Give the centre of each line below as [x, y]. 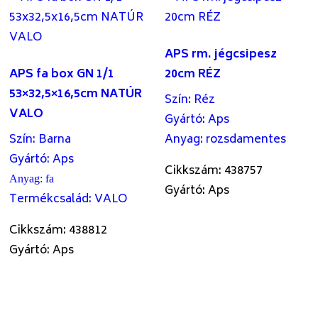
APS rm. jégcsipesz [221, 55]
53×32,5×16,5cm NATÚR [76, 95]
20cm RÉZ [193, 75]
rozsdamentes [246, 140]
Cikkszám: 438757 [214, 171]
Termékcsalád [49, 200]
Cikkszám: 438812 [59, 231]
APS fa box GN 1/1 [62, 75]
